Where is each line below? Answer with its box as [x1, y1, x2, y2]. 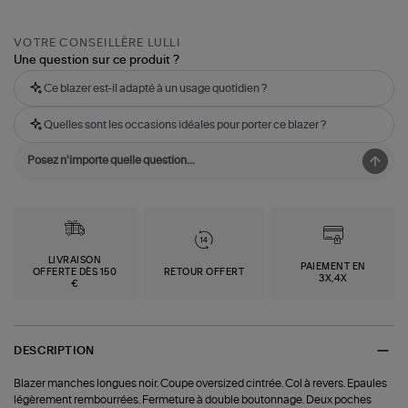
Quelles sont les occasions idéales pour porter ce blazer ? [44, 119, 327, 131]
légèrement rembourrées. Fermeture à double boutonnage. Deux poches [14, 394, 372, 406]
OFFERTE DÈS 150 [32, 268, 117, 278]
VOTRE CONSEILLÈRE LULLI [14, 37, 180, 49]
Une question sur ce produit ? [14, 55, 180, 67]
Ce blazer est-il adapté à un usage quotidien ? [44, 83, 268, 95]
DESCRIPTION [14, 344, 95, 356]
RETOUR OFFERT [163, 268, 245, 278]
